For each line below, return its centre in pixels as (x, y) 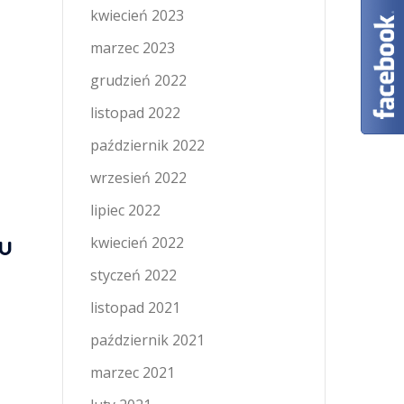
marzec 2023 (132, 48)
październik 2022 (147, 145)
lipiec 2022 (125, 210)
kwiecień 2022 (137, 243)
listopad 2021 (135, 308)
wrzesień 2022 (138, 178)
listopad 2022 (135, 113)
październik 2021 (147, 340)
